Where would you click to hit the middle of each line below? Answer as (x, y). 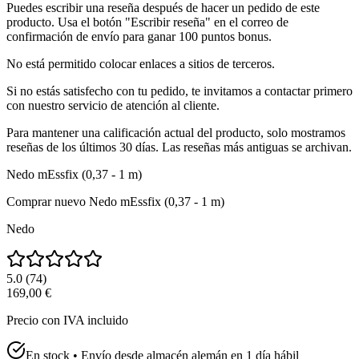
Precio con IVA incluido (67, 321)
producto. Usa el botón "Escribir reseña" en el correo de (147, 22)
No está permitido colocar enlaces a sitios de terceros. (141, 64)
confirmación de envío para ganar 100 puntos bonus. (139, 37)
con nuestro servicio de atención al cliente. (113, 106)
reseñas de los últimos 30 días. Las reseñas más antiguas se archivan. (179, 147)
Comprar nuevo (46, 202)
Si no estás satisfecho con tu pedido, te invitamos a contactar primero (179, 91)
